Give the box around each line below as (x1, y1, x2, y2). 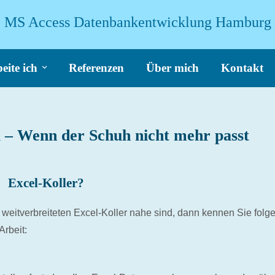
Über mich (145, 61, 199, 74)
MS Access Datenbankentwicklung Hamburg (4, 14, 271, 30)
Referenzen (68, 61, 124, 74)
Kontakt (220, 61, 263, 74)
